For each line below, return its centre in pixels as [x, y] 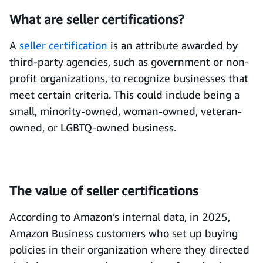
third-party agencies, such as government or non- [129, 62]
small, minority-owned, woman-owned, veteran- [126, 111]
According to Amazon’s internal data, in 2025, [120, 217]
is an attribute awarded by [173, 45]
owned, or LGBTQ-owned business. [93, 127]
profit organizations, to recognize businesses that [129, 78]
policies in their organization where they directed [129, 249]
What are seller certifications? [97, 19]
